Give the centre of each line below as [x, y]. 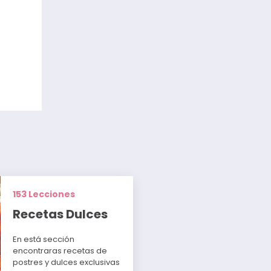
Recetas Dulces [60, 214]
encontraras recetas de [60, 251]
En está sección [44, 240]
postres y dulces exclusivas [67, 263]
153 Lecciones [44, 194]
